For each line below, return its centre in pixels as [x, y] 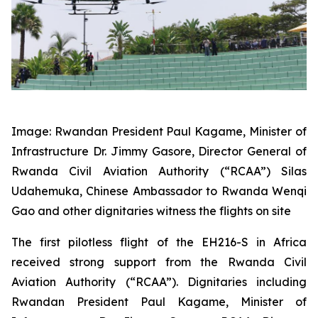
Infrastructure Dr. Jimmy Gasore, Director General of [159, 152]
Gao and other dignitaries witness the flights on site [151, 211]
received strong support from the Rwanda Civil [159, 262]
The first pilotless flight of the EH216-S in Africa [159, 242]
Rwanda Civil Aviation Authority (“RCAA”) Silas [159, 171]
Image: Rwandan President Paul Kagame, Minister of [159, 132]
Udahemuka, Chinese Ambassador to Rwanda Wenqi [159, 191]
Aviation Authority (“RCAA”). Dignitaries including [159, 282]
